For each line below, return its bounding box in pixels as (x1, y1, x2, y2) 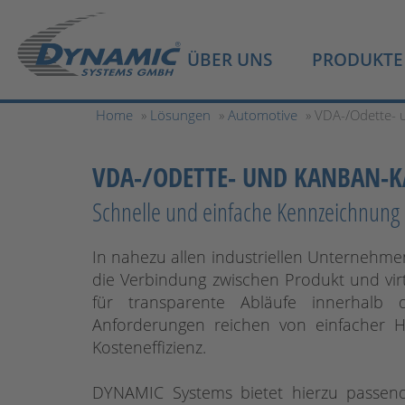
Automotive (228, 106, 297, 124)
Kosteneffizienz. (92, 336, 206, 358)
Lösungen (150, 106, 211, 124)
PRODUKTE (312, 48, 403, 71)
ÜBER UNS (187, 48, 272, 71)
